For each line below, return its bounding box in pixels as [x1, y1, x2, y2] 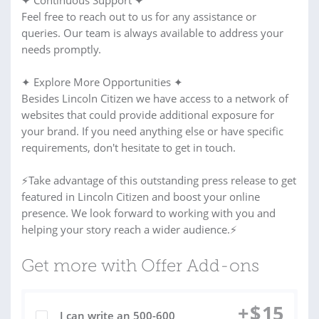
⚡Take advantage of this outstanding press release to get [21, 173, 296, 187]
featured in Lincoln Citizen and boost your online [21, 189, 260, 204]
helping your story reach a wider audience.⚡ [21, 222, 237, 236]
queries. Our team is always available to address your [21, 26, 283, 40]
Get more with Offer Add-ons [21, 258, 259, 276]
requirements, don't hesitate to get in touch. [21, 140, 236, 155]
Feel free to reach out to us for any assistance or [21, 9, 256, 23]
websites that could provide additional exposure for [21, 108, 274, 122]
